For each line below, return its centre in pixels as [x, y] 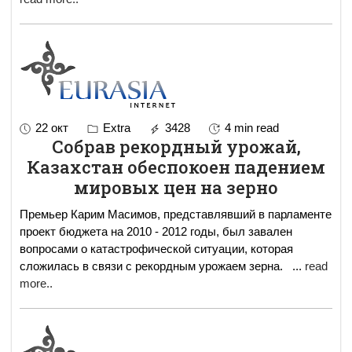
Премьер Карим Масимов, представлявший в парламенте [176, 214]
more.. [36, 283]
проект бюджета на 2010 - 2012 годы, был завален [156, 231]
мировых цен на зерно [176, 187]
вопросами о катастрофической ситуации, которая [156, 248]
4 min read [252, 127]
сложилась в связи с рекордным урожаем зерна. [156, 266]
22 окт [52, 127]
